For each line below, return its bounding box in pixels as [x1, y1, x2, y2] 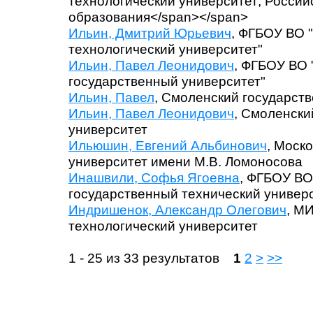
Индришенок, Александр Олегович [68, 202, 286, 218]
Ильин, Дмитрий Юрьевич [68, 25, 231, 41]
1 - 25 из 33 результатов [68, 250, 233, 266]
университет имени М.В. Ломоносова [68, 154, 303, 170]
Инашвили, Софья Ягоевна [68, 170, 240, 186]
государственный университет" [68, 73, 265, 89]
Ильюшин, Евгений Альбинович [68, 138, 267, 154]
